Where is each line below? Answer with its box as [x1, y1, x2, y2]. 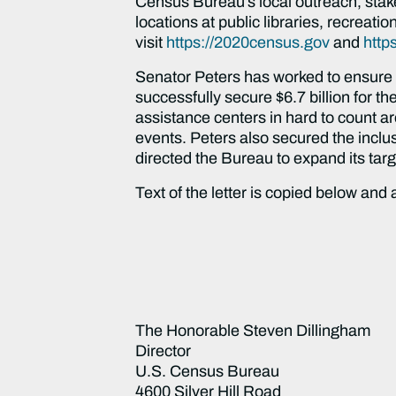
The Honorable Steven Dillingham [135, 321, 371, 339]
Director [135, 341, 192, 360]
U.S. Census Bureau [135, 362, 280, 380]
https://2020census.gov [166, 33, 331, 51]
